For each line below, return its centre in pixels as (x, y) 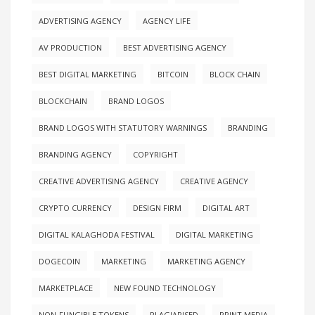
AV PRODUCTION (70, 48)
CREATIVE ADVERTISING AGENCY (99, 181)
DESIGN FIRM (157, 208)
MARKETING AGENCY (206, 262)
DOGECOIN (59, 262)
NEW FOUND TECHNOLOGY (165, 288)
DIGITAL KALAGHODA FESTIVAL (97, 235)
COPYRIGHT (155, 155)
